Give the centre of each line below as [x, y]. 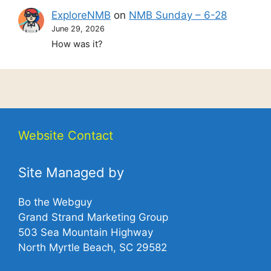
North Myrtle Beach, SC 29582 [93, 248]
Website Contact [66, 136]
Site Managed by [71, 173]
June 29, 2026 [78, 28]
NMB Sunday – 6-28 [178, 15]
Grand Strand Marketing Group [93, 217]
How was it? [77, 44]
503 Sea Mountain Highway [86, 233]
